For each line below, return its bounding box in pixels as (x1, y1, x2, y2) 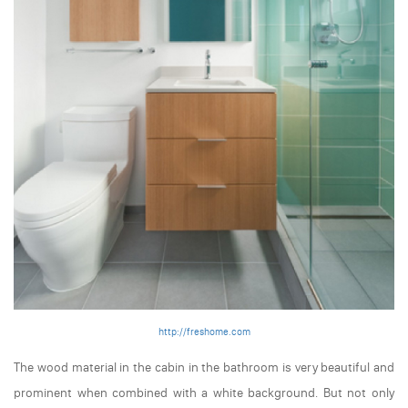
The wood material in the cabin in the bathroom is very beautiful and (14, 360, 394, 376)
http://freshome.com (158, 326, 250, 339)
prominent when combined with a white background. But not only (14, 385, 394, 402)
